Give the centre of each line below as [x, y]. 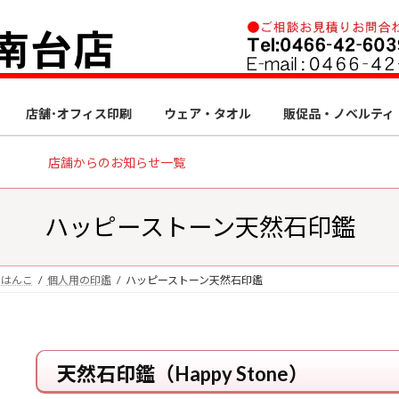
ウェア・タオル [208, 113]
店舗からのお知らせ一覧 [116, 162]
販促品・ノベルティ [339, 113]
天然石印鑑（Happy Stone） [182, 373]
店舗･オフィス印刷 [79, 113]
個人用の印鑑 [79, 280]
